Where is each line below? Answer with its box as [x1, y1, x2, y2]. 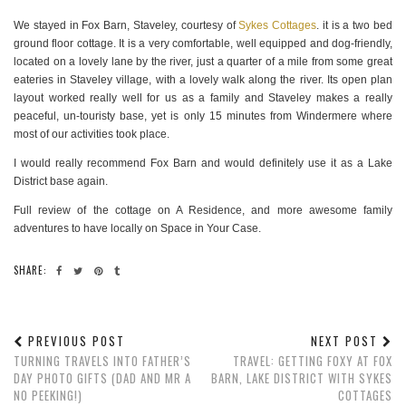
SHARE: [14, 263, 51, 278]
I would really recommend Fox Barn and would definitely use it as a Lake [14, 157, 392, 170]
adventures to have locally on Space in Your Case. [14, 222, 261, 236]
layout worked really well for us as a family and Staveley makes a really [14, 92, 392, 105]
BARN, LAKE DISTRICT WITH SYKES [211, 369, 392, 388]
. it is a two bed [316, 19, 393, 33]
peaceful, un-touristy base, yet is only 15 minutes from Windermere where [14, 110, 392, 123]
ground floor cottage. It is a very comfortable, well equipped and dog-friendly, [14, 37, 392, 51]
